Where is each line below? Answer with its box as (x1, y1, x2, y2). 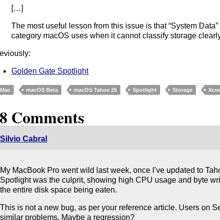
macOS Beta (26, 86, 58, 93)
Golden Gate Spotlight (11, 66, 89, 75)
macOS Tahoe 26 (74, 86, 117, 93)
